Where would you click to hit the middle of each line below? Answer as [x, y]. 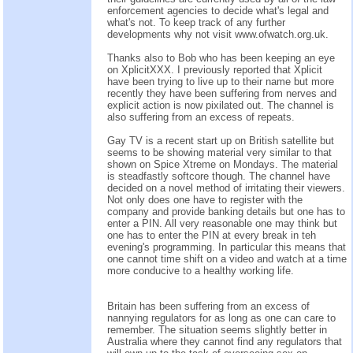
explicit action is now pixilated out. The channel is [221, 105]
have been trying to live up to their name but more [221, 81]
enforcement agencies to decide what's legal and [218, 10]
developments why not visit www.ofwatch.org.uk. [218, 34]
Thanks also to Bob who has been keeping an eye [221, 58]
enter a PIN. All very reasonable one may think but [222, 223]
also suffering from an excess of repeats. [201, 117]
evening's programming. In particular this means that [227, 247]
